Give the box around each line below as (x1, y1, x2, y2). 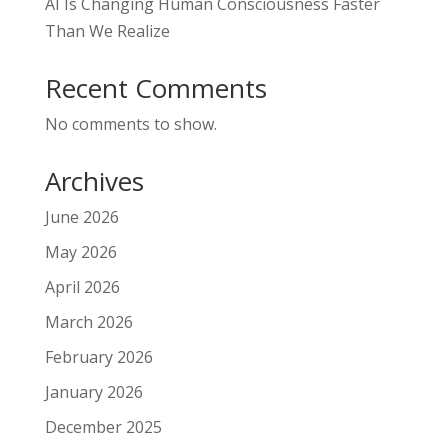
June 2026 (44, 206, 119, 229)
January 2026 (44, 381, 143, 404)
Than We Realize (44, 20, 170, 43)
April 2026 (44, 276, 120, 299)
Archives (44, 163, 144, 200)
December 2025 (44, 416, 162, 439)
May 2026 (44, 241, 117, 264)
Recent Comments (44, 70, 267, 107)
